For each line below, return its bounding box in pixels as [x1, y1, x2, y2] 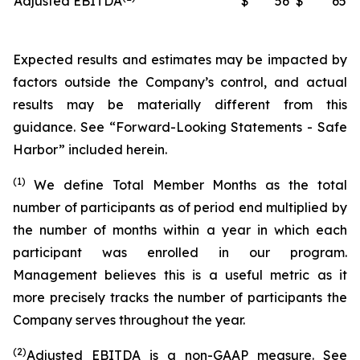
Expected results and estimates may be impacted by [13, 51, 347, 67]
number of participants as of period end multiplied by [13, 199, 347, 215]
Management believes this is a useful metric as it [13, 267, 347, 283]
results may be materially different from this [13, 96, 347, 112]
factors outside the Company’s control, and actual [13, 74, 347, 90]
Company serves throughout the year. [13, 312, 245, 328]
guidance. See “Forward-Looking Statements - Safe [13, 119, 347, 135]
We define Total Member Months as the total [33, 177, 347, 193]
